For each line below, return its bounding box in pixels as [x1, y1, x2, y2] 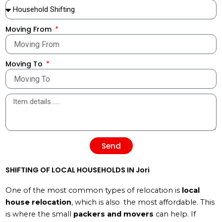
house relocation [5, 198, 71, 207]
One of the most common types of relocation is [5, 186, 180, 195]
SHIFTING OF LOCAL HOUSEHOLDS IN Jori [5, 165, 150, 175]
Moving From [5, 24, 54, 35]
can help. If [154, 210, 196, 219]
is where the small [5, 210, 73, 219]
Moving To [5, 59, 45, 69]
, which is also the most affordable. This [71, 198, 215, 207]
